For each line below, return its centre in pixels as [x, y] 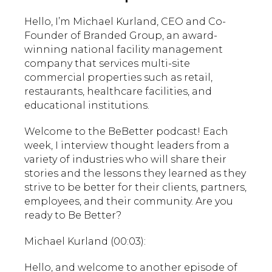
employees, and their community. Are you [129, 201]
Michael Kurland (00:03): [85, 241]
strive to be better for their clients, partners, [135, 187]
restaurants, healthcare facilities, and [118, 91]
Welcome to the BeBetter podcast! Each [126, 131]
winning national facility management [124, 49]
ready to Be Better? [73, 215]
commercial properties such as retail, [118, 77]
